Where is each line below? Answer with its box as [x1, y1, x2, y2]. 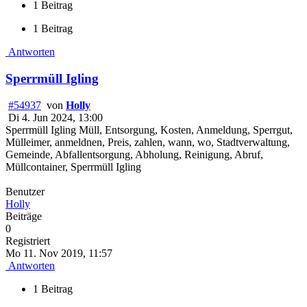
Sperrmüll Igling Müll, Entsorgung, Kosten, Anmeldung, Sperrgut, [5, 123, 293, 136]
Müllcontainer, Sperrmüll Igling [5, 160, 141, 173]
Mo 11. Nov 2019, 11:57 [5, 247, 112, 259]
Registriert [5, 234, 50, 247]
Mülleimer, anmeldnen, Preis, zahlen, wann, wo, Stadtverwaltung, [5, 136, 290, 148]
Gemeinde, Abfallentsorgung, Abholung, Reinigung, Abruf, [5, 148, 263, 160]
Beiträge [5, 210, 42, 222]
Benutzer [5, 185, 45, 197]
